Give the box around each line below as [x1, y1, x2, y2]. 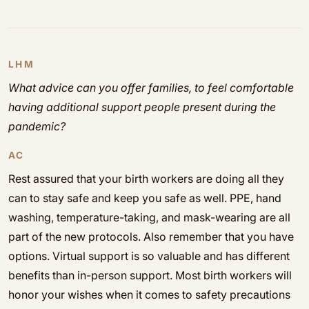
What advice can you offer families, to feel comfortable [8, 81, 294, 94]
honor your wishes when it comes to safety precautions [8, 288, 290, 301]
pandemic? [8, 119, 66, 133]
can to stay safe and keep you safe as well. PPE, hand [8, 191, 281, 205]
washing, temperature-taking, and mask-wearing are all [8, 210, 290, 224]
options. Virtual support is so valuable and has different [8, 249, 290, 263]
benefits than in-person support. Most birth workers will [8, 268, 292, 282]
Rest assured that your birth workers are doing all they [8, 172, 284, 186]
